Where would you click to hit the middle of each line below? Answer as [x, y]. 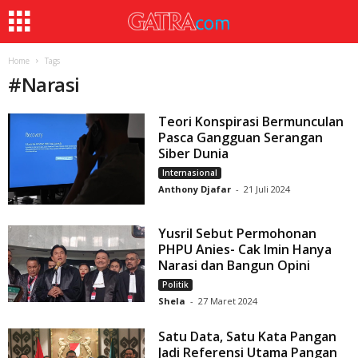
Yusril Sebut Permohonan [238, 234]
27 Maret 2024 [228, 301]
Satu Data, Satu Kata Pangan [248, 337]
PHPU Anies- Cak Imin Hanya [245, 250]
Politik [176, 285]
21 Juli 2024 [267, 189]
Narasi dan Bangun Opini [235, 266]
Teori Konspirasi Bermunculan [251, 121]
